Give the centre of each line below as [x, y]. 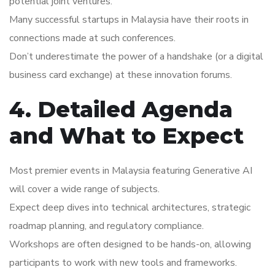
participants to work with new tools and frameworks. [123, 263]
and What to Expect [126, 136]
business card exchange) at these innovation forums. [121, 75]
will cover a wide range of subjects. [84, 189]
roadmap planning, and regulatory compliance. [107, 226]
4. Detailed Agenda [121, 110]
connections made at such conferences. [92, 38]
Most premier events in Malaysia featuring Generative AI [131, 171]
